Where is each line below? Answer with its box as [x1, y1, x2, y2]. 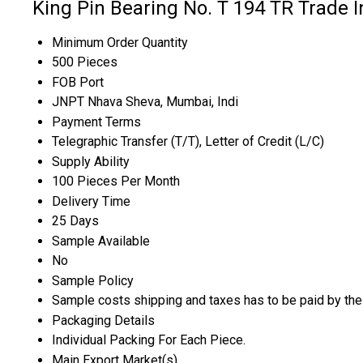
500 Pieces [52, 54, 117, 70]
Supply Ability [52, 154, 130, 170]
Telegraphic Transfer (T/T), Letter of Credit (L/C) [52, 134, 324, 150]
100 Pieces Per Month [52, 173, 180, 190]
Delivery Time [52, 194, 130, 210]
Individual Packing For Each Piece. [52, 332, 246, 348]
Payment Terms [52, 114, 141, 130]
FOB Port [52, 75, 104, 91]
